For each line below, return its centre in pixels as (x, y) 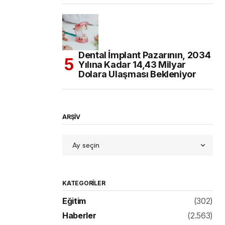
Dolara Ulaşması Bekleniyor (137, 74)
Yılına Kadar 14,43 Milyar (132, 65)
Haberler (79, 216)
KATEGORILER (84, 183)
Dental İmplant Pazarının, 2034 (145, 55)
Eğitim (74, 201)
